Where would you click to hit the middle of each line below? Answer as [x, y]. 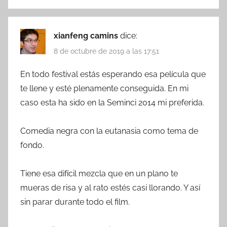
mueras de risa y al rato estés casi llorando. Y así [110, 187]
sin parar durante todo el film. [75, 202]
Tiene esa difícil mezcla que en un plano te [99, 173]
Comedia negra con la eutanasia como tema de [109, 131]
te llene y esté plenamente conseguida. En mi [104, 88]
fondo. [32, 145]
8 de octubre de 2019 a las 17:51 [106, 51]
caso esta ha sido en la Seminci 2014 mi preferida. [112, 102]
